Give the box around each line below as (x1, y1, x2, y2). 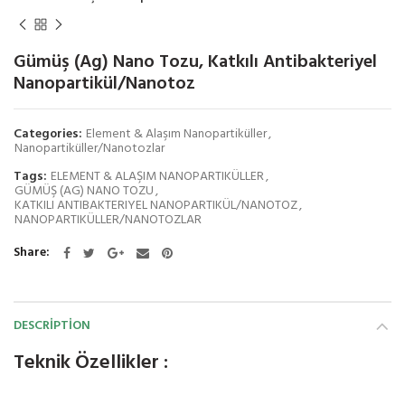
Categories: (14, 123, 85, 145)
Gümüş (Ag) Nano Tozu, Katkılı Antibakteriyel (14, 47, 377, 77)
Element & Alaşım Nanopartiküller (86, 123, 267, 145)
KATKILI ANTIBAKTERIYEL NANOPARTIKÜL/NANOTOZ (14, 194, 297, 216)
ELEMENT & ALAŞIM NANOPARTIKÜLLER (51, 165, 264, 187)
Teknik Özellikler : (14, 346, 168, 379)
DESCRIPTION (14, 315, 90, 336)
